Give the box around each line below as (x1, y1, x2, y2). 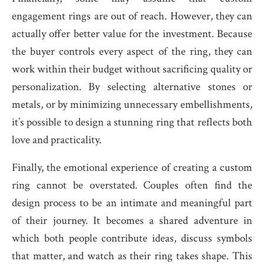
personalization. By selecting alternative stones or (12, 80, 252, 94)
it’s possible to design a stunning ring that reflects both (12, 115, 252, 130)
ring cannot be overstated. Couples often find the (12, 178, 252, 193)
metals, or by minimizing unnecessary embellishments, (12, 97, 252, 112)
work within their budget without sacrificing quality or (12, 62, 252, 77)
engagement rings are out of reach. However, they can (12, 9, 252, 24)
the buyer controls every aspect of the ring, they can (12, 44, 252, 59)
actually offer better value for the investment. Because (12, 27, 252, 41)
